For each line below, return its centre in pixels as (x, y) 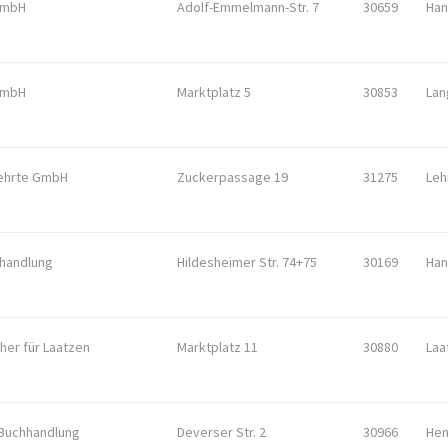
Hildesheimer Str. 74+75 (247, 262)
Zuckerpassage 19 (232, 177)
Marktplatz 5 (214, 92)
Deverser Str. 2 (221, 432)
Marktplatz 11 (217, 347)
